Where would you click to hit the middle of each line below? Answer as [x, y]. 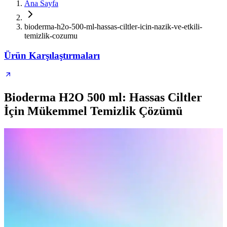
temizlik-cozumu [51, 36]
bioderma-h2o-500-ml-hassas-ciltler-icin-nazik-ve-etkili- [113, 27]
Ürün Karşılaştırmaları [52, 55]
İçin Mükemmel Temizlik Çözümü [93, 111]
